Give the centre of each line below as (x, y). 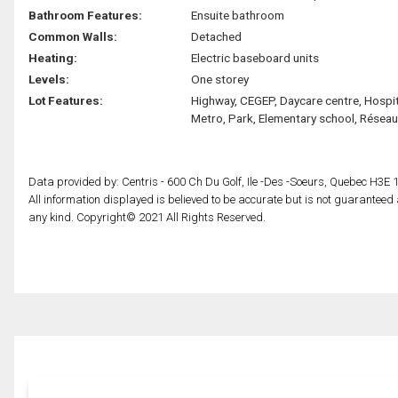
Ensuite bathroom (237, 15)
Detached (216, 36)
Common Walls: (73, 36)
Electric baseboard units (255, 57)
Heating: (53, 57)
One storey (219, 79)
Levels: (49, 79)
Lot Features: (66, 100)
